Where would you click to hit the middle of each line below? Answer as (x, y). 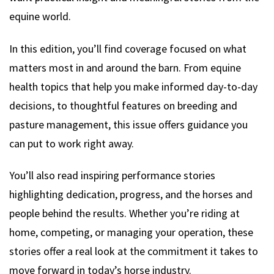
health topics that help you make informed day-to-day (133, 86)
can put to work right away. (72, 143)
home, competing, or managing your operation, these (131, 232)
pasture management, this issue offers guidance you (128, 124)
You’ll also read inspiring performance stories (112, 176)
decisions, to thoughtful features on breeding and (123, 105)
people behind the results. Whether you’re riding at (124, 213)
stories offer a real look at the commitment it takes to (134, 251)
